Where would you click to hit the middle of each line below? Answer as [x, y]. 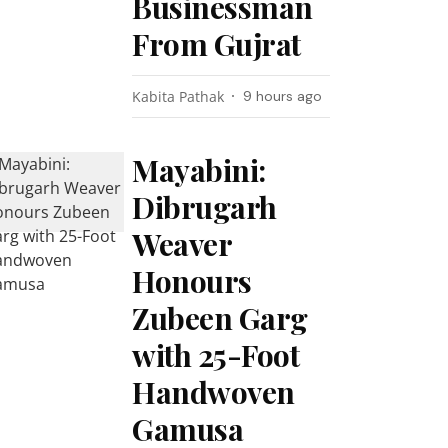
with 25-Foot [216, 355]
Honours [192, 281]
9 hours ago [283, 96]
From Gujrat [216, 44]
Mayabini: [199, 170]
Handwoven [213, 392]
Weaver [182, 244]
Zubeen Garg [220, 318]
